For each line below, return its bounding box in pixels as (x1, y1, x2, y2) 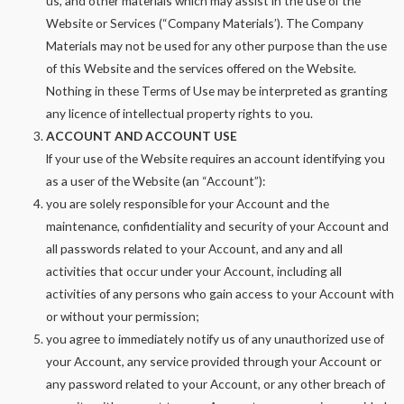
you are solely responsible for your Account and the (46, 195, 330, 211)
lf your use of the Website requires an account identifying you (46, 150, 386, 166)
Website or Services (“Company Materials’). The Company (46, 14, 364, 31)
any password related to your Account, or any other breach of (46, 375, 386, 391)
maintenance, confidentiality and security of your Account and (46, 217, 390, 234)
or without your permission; (46, 308, 199, 324)
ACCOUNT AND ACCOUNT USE (46, 127, 238, 143)
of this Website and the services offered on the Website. (46, 60, 357, 76)
